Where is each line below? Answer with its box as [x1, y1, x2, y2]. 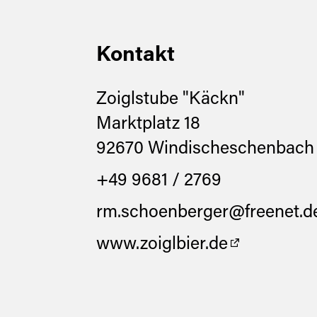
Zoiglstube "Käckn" [96, 91, 245, 110]
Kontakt [96, 45, 175, 67]
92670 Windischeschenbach [96, 141, 314, 159]
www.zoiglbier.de [96, 236, 228, 255]
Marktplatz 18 [96, 116, 200, 134]
